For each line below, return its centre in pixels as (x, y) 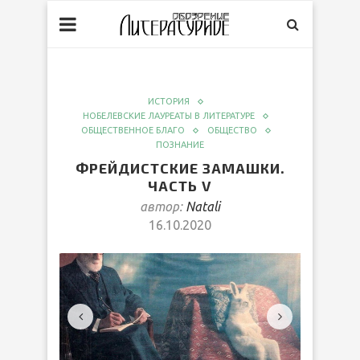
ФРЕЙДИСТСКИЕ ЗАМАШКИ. (180, 168)
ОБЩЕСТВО (232, 130)
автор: (163, 207)
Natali (203, 207)
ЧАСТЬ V (180, 186)
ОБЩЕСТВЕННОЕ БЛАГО (133, 130)
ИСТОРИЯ (169, 101)
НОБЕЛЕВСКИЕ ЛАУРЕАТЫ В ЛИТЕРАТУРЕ (169, 116)
